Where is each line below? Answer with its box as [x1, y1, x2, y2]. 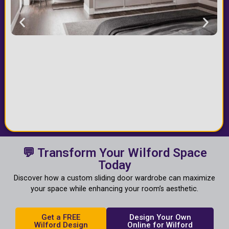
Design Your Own [129, 213, 191, 222]
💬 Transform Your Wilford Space [22, 146, 207, 161]
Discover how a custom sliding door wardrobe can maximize [14, 174, 215, 183]
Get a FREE [41, 213, 81, 222]
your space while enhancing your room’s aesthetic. [31, 185, 198, 194]
